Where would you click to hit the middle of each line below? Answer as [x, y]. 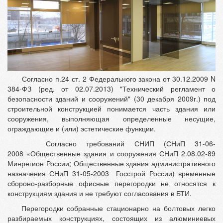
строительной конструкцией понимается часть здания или [111, 109]
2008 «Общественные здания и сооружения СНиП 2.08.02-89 [111, 154]
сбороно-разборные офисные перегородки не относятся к [111, 183]
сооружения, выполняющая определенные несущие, [111, 119]
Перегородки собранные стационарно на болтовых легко [111, 208]
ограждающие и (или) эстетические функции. [82, 129]
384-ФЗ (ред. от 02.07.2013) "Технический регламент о [111, 89]
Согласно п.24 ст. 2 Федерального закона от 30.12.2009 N [111, 79]
